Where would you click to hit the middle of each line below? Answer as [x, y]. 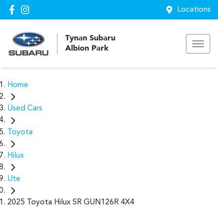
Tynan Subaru [90, 38]
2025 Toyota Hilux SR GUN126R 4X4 [71, 203]
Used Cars [25, 109]
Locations [194, 10]
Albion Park [87, 48]
